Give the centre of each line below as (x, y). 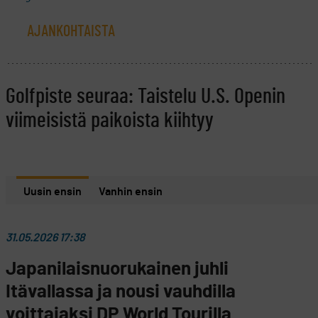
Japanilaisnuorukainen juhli (117, 269)
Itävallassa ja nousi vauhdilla (121, 291)
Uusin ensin (53, 191)
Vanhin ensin (131, 191)
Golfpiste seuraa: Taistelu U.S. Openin (146, 96)
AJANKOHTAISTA (71, 31)
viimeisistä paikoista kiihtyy (110, 120)
